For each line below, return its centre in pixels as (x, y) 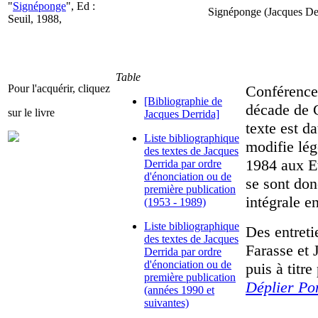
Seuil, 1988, (35, 19)
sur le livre (31, 113)
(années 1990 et (179, 290)
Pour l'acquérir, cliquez (59, 88)
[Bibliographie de (183, 101)
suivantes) (166, 303)
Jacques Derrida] (182, 114)
